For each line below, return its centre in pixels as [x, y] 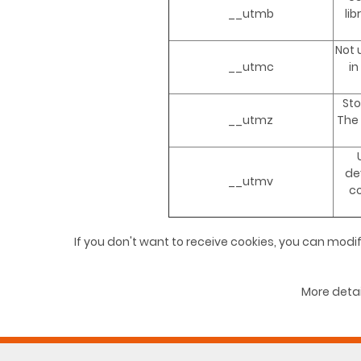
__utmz [251, 120]
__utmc [251, 67]
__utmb [251, 14]
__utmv [251, 182]
